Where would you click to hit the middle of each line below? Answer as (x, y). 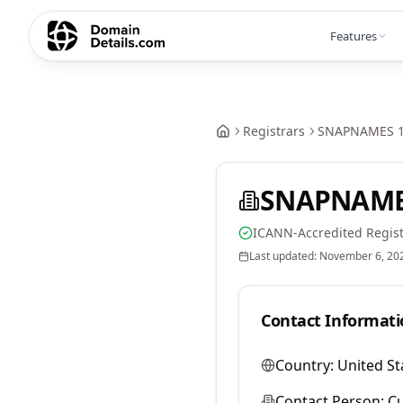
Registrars (274, 131)
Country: (304, 365)
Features (354, 36)
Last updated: (284, 256)
